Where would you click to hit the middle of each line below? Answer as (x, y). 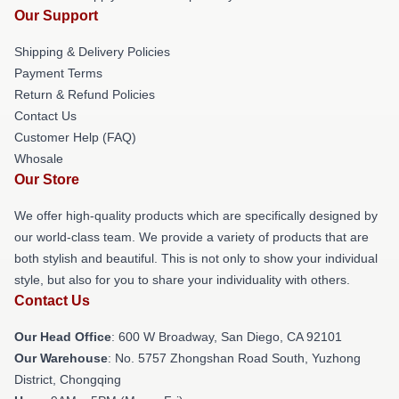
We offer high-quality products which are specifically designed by (196, 216)
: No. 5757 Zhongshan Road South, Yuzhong (234, 358)
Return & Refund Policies (85, 95)
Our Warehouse (61, 358)
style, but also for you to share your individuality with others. (182, 280)
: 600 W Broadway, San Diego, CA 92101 (227, 337)
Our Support (56, 16)
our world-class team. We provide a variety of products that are (191, 237)
